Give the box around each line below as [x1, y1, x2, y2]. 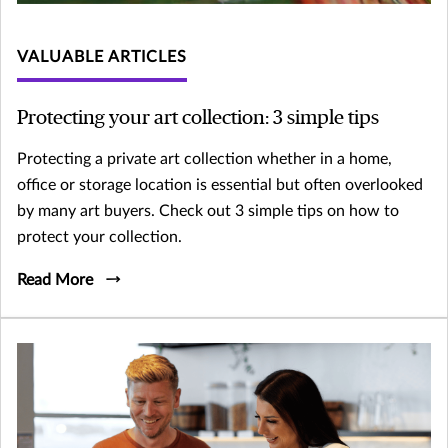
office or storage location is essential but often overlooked [17, 176, 423, 193]
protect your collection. [17, 228, 182, 245]
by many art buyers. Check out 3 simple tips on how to [17, 202, 399, 219]
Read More [17, 271, 93, 288]
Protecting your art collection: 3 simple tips [17, 107, 379, 128]
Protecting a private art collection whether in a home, [17, 150, 392, 167]
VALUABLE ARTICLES [17, 48, 187, 65]
